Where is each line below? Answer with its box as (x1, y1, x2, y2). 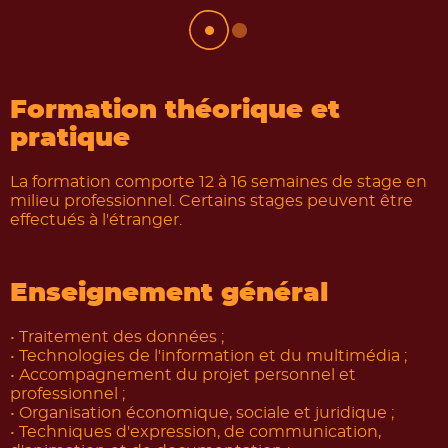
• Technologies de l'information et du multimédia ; (10, 348, 407, 364)
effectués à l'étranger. (10, 212, 182, 228)
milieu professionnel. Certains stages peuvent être (10, 193, 413, 209)
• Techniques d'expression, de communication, (10, 424, 381, 440)
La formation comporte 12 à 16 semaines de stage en (10, 174, 427, 190)
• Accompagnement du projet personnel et (10, 367, 356, 383)
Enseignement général (10, 281, 328, 306)
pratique (10, 126, 130, 151)
